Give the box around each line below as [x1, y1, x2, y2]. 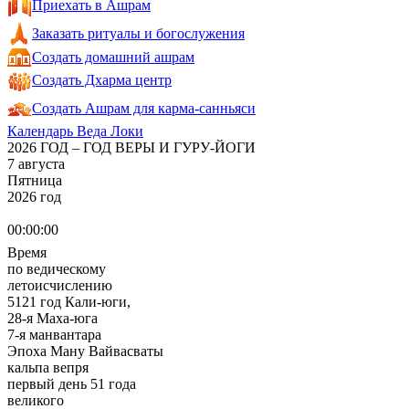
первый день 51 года [7, 376, 136, 392]
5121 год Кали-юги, [7, 294, 131, 309]
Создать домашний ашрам [32, 49, 194, 65]
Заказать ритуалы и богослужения [32, 26, 245, 41]
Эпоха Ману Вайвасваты [7, 343, 163, 359]
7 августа [7, 156, 65, 172]
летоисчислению [7, 278, 112, 293]
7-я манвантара [7, 327, 101, 342]
